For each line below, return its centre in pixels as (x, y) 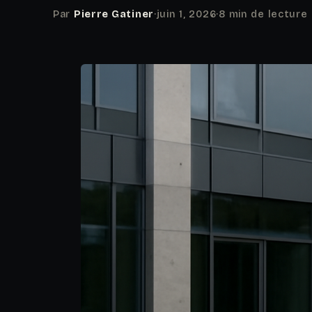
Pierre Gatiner (114, 14)
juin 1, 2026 (186, 14)
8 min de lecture (263, 14)
